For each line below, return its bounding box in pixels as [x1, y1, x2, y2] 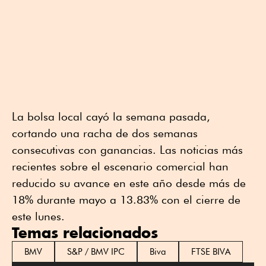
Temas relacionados [12, 223, 158, 242]
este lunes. [12, 209, 65, 223]
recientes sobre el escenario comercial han [12, 159, 229, 173]
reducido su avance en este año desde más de [12, 176, 246, 189]
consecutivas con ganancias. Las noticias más [12, 142, 243, 156]
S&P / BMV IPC [67, 246, 125, 257]
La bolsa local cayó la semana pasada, [12, 109, 210, 123]
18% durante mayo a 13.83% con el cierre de [12, 192, 240, 206]
